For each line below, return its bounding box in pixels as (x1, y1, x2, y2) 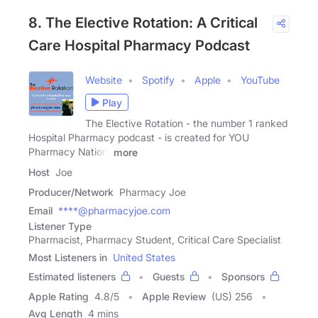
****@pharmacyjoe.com (58, 204, 170, 216)
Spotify (142, 74, 175, 86)
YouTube (241, 74, 280, 86)
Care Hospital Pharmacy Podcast (28, 37, 250, 54)
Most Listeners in (28, 251, 107, 263)
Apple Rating (28, 290, 89, 302)
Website (85, 74, 122, 86)
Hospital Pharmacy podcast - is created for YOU (28, 131, 249, 143)
